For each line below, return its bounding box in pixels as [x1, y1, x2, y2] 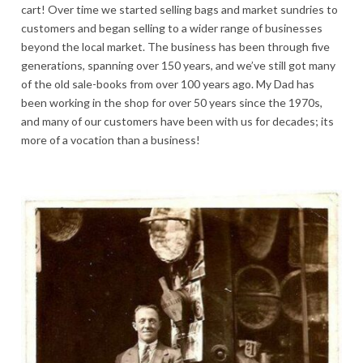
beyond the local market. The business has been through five [21, 39, 330, 53]
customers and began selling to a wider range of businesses [21, 20, 322, 35]
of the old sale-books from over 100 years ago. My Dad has [21, 76, 314, 91]
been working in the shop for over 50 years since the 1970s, [21, 95, 322, 109]
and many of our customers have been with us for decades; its [21, 113, 334, 128]
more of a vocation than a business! [21, 132, 200, 147]
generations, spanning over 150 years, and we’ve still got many [21, 58, 335, 72]
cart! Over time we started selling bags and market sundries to [21, 2, 338, 16]
